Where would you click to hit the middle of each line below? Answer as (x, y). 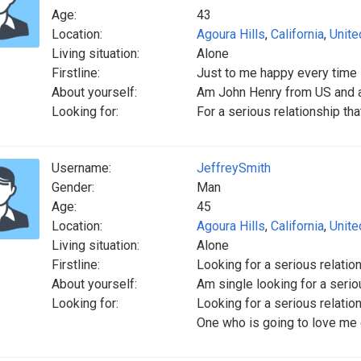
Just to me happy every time (277, 73)
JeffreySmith (234, 168)
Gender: (73, 187)
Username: (81, 168)
